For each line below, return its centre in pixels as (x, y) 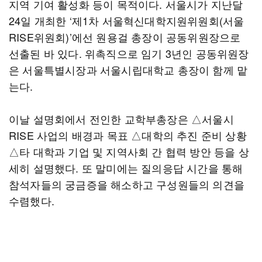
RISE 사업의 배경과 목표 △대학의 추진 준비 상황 (128, 135)
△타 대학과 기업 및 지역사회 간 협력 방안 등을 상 (129, 151)
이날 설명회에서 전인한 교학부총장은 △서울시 (121, 119)
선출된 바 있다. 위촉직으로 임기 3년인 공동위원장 (129, 53)
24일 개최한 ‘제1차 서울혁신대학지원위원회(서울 (127, 20)
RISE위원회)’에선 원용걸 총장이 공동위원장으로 (125, 37)
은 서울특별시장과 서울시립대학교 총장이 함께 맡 (128, 70)
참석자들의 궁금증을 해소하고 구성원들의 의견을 (127, 184)
